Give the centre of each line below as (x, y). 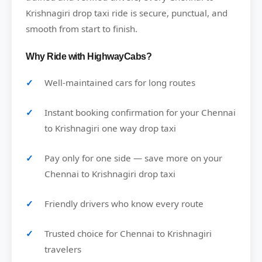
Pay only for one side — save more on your (133, 158)
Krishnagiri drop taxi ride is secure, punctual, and (127, 13)
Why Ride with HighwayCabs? (89, 57)
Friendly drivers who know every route (124, 203)
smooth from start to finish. (82, 29)
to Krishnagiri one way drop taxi (110, 128)
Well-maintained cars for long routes (120, 82)
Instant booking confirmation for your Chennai (140, 112)
